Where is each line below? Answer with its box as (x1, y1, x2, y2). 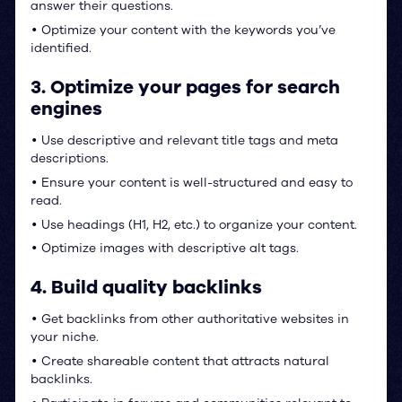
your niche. (30, 328, 99, 346)
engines (30, 95, 102, 121)
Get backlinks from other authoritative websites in (37, 310, 349, 328)
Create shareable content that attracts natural (37, 353, 329, 371)
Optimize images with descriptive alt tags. (37, 240, 299, 258)
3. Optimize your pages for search (30, 74, 340, 100)
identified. (30, 39, 92, 57)
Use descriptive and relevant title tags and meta (37, 131, 338, 149)
